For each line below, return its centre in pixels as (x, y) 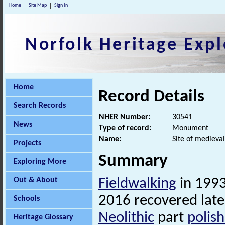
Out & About (36, 180)
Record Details (151, 97)
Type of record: (125, 128)
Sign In (61, 5)
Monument (190, 128)
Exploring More (40, 162)
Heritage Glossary (43, 217)
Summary (133, 162)
